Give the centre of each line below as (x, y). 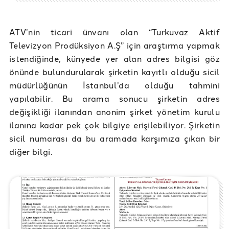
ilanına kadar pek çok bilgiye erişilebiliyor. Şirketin (114, 125)
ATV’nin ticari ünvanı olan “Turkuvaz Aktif (114, 32)
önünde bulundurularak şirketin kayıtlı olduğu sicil (114, 72)
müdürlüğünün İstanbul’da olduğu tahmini (114, 85)
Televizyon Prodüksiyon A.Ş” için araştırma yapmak (114, 45)
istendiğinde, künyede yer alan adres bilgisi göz (114, 59)
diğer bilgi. (31, 152)
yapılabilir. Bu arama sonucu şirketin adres (114, 98)
